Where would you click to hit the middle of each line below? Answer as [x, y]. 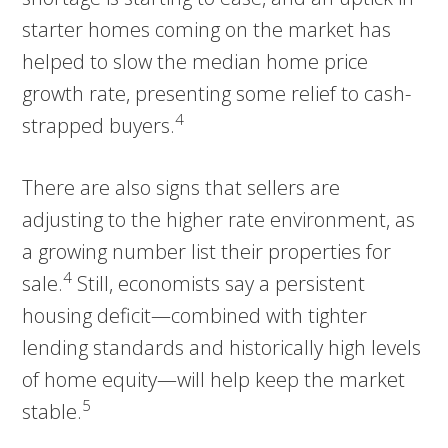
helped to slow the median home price [195, 61]
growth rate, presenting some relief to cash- [217, 93]
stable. [52, 411]
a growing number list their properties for [207, 251]
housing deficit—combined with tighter [195, 315]
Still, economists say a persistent [219, 283]
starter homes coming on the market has [207, 29]
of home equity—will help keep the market [214, 379]
